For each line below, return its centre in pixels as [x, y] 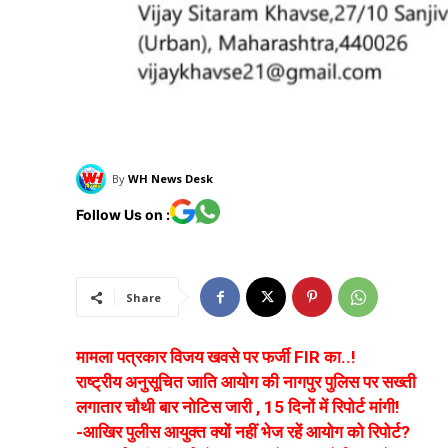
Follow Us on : [123, 214]
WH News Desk [170, 179]
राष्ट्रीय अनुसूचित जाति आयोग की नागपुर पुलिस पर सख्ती [246, 382]
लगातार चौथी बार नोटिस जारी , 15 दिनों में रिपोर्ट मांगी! [238, 407]
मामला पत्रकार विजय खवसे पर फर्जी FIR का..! [216, 357]
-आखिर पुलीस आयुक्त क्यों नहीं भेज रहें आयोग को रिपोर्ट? [243, 432]
